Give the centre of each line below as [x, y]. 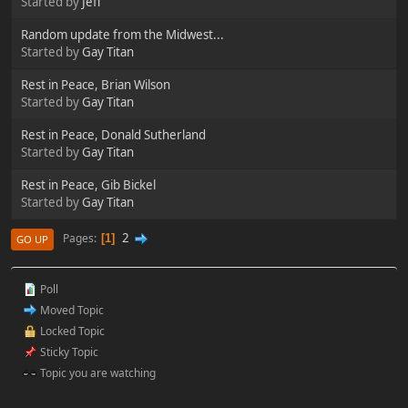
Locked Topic [71, 331]
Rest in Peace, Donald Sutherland [113, 134]
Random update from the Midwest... [122, 34]
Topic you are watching [97, 372]
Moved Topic [71, 310]
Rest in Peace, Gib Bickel [88, 184]
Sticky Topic [68, 352]
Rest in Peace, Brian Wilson [96, 84]
